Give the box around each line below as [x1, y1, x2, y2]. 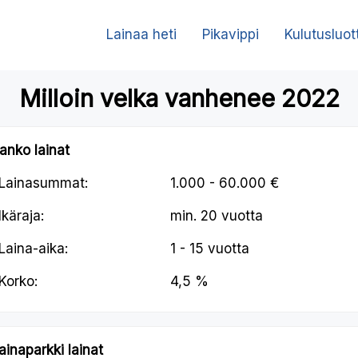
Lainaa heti [106, 26, 177, 43]
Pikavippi [202, 26, 259, 43]
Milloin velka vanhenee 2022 [18, 83, 340, 113]
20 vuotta [200, 208, 263, 225]
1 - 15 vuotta [169, 241, 249, 257]
